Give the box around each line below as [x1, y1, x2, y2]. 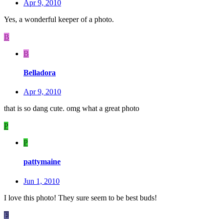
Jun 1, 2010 [23, 176, 60, 185]
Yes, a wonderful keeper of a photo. [4, 15, 114, 23]
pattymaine [23, 157, 61, 166]
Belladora [23, 68, 56, 77]
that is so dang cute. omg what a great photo [4, 104, 139, 113]
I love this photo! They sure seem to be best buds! [4, 193, 157, 202]
